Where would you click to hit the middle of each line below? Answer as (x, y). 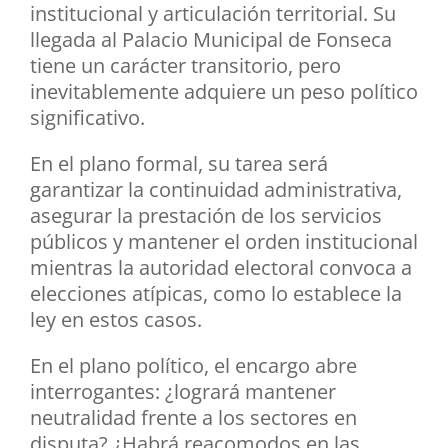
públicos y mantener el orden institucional (224, 242)
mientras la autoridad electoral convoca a (221, 268)
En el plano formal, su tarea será (179, 164)
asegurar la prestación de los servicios (206, 216)
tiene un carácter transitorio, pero (185, 66)
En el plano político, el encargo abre (193, 366)
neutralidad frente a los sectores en (193, 418)
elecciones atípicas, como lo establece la (216, 294)
